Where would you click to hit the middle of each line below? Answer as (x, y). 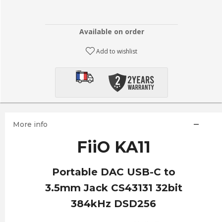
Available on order (111, 31)
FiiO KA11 (113, 147)
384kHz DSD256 (113, 204)
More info (30, 124)
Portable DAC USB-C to (113, 172)
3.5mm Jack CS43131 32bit (113, 188)
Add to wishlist (117, 51)
